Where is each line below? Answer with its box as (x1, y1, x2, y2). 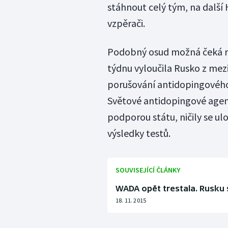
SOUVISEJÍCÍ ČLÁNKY (115, 165, 180, 175)
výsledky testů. (107, 127, 170, 140)
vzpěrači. (107, 17, 145, 30)
